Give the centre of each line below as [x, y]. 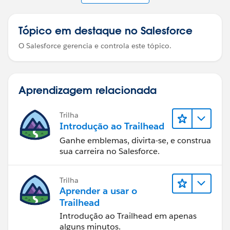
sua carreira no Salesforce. [110, 151]
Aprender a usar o [98, 190]
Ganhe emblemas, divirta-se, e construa [135, 140]
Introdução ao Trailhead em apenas [128, 216]
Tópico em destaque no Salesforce [106, 30]
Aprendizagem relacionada [88, 90]
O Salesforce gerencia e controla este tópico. [95, 46]
